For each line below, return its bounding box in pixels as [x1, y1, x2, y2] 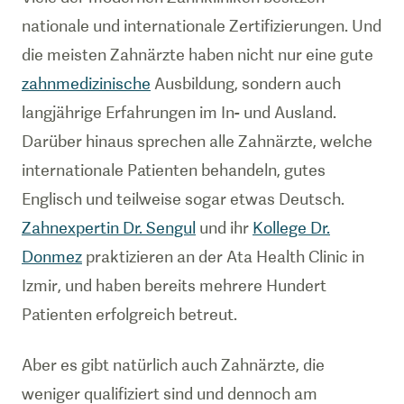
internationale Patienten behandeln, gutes [22, 161, 326, 179]
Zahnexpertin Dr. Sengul [22, 218, 196, 237]
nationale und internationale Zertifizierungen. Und [22, 16, 381, 35]
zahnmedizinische [22, 74, 151, 93]
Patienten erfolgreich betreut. [22, 305, 237, 324]
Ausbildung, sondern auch [151, 74, 341, 93]
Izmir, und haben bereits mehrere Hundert [22, 276, 326, 295]
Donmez [22, 247, 82, 266]
